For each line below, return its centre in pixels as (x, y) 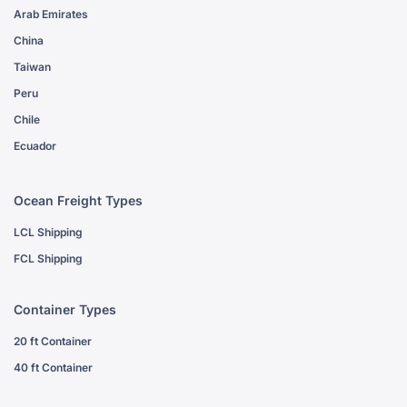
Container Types (65, 309)
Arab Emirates (51, 14)
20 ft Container (53, 341)
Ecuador (35, 146)
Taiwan (32, 67)
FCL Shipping (48, 258)
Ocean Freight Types (78, 200)
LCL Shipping (48, 232)
